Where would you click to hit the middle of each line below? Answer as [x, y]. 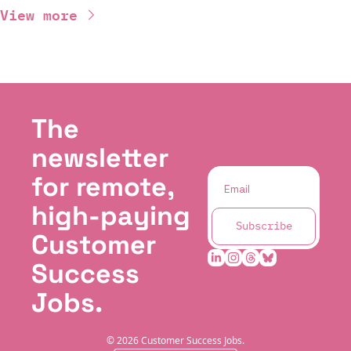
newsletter [100, 158]
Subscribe [264, 226]
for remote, [103, 187]
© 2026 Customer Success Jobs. [175, 341]
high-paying [111, 216]
